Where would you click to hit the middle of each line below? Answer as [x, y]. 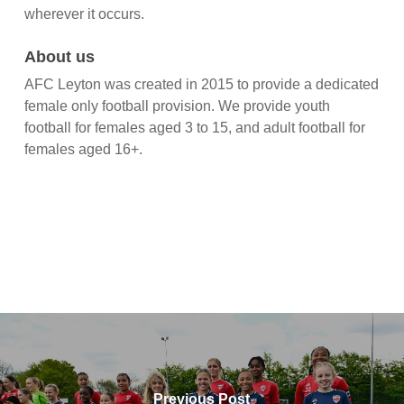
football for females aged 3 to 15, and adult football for [194, 128]
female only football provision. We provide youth [177, 106]
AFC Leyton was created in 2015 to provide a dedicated [201, 84]
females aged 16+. [83, 149]
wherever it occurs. [84, 14]
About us [59, 57]
